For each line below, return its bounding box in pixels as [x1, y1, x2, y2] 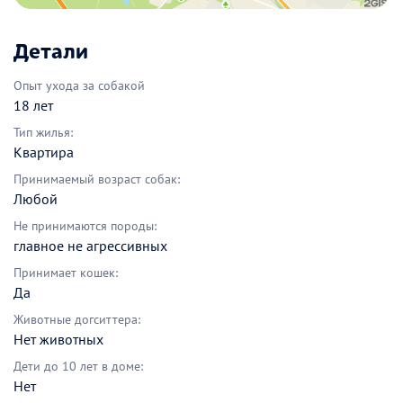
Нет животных [13, 330, 103, 349]
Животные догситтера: [13, 311, 140, 328]
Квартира [13, 143, 74, 162]
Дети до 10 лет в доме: [13, 358, 143, 375]
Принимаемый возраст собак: [13, 171, 180, 188]
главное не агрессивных [13, 237, 167, 255]
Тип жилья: [13, 124, 73, 141]
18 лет [13, 96, 53, 115]
